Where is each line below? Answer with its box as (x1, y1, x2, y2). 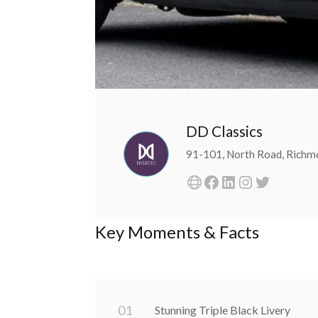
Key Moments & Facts (95, 221, 260, 242)
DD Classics (186, 121, 263, 140)
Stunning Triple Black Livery (155, 302, 291, 317)
